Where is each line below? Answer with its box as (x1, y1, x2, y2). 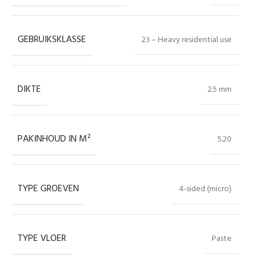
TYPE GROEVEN (18, 181, 79, 197)
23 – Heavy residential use (142, 33, 232, 47)
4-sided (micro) (179, 182, 232, 196)
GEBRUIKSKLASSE (18, 32, 86, 48)
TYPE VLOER (18, 231, 66, 247)
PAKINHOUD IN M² (18, 132, 91, 147)
